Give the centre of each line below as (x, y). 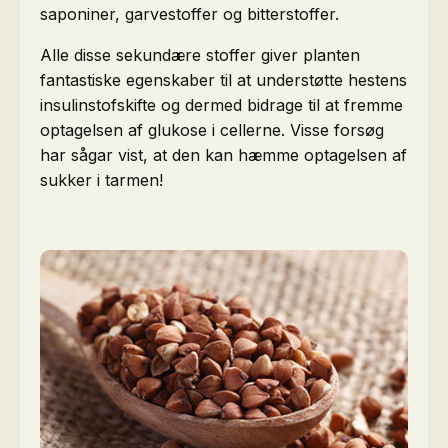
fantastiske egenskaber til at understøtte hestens (223, 79)
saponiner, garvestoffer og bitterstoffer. (189, 13)
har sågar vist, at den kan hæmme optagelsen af (223, 154)
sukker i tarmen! (101, 179)
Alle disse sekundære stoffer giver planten (200, 54)
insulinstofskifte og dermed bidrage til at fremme (221, 104)
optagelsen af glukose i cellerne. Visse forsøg (212, 129)
